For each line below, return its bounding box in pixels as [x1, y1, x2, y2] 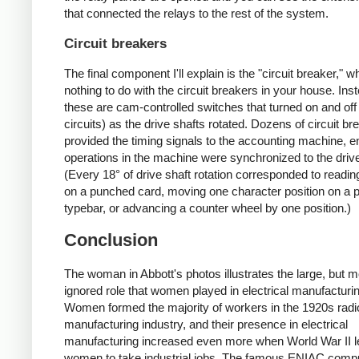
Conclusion [64, 230, 158, 251]
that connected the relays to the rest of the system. [64, 6, 329, 21]
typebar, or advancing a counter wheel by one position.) [64, 200, 351, 215]
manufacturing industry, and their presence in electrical [64, 317, 348, 331]
